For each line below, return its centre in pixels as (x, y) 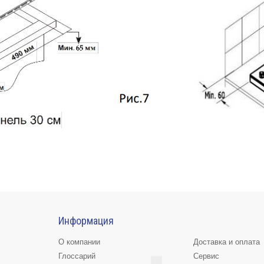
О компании (79, 242)
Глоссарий (77, 256)
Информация (86, 221)
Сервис (207, 256)
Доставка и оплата (227, 242)
